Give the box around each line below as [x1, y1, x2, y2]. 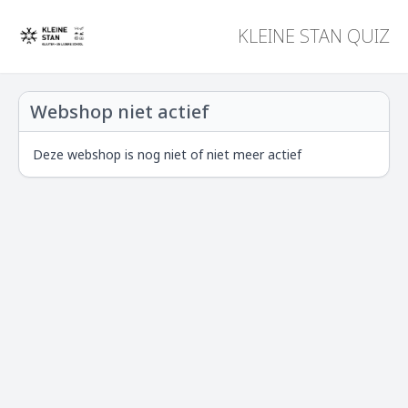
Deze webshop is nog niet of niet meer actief [33, 146, 301, 163]
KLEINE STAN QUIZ [238, 24, 390, 48]
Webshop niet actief [30, 99, 209, 124]
